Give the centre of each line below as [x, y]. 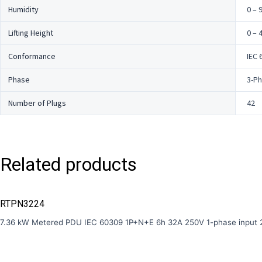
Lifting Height [30, 32]
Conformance [32, 56]
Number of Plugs [37, 103]
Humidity [23, 9]
